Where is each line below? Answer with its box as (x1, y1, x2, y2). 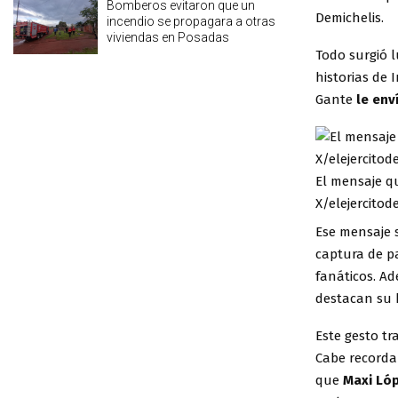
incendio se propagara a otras (107, 14, 275, 29)
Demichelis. (315, 9, 384, 26)
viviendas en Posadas (107, 30, 229, 45)
